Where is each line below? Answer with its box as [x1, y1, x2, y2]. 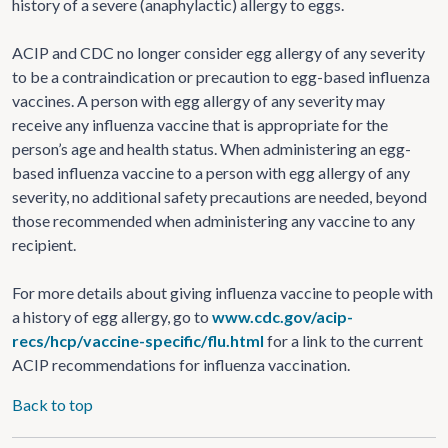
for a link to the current [264, 330, 423, 350]
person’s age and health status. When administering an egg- [12, 138, 411, 158]
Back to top [12, 394, 93, 414]
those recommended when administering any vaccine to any [12, 210, 415, 230]
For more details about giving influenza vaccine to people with [12, 282, 433, 302]
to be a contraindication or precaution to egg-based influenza [12, 66, 430, 86]
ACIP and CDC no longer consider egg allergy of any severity [12, 42, 425, 62]
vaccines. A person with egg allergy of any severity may [12, 90, 385, 110]
